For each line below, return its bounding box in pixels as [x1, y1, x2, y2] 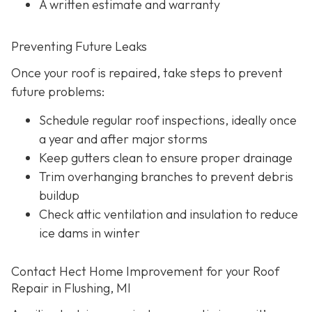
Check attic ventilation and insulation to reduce [39, 206, 298, 223]
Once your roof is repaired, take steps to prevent [11, 64, 283, 81]
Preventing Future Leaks [11, 38, 147, 55]
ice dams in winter [39, 225, 140, 242]
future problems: [11, 83, 104, 100]
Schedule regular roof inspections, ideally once [39, 112, 297, 129]
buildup [39, 187, 79, 204]
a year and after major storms [39, 131, 208, 148]
